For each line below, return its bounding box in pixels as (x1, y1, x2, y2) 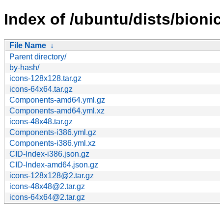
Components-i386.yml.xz (9, 138, 96, 147)
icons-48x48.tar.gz (9, 117, 73, 126)
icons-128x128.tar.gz (9, 74, 82, 82)
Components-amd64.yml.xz (9, 106, 105, 115)
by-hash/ (9, 63, 39, 72)
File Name (9, 41, 46, 50)
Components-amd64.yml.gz (9, 95, 105, 104)
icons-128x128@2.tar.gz (9, 171, 94, 180)
